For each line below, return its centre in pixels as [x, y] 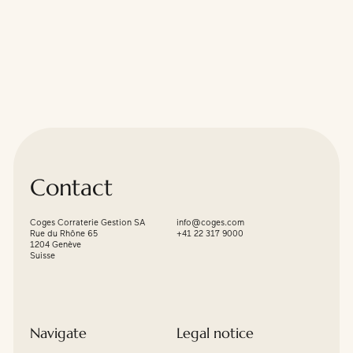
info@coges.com [210, 223]
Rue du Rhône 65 [64, 234]
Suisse [43, 256]
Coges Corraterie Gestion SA [88, 223]
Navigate [59, 333]
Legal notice [215, 333]
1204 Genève [56, 245]
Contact [72, 188]
